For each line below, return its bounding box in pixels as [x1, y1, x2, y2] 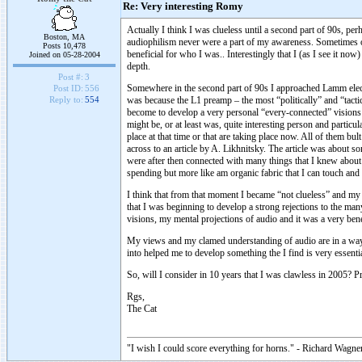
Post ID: [53, 83, 83, 94]
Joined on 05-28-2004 [28, 50, 100, 59]
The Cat [127, 303, 157, 314]
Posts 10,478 [43, 41, 86, 50]
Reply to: [48, 95, 83, 105]
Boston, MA [44, 32, 85, 41]
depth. [127, 61, 150, 72]
